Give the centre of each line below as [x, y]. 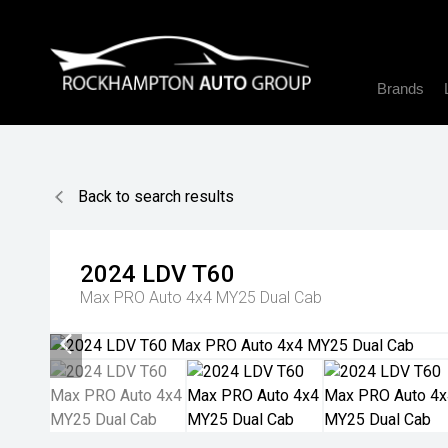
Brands [400, 88]
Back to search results [156, 196]
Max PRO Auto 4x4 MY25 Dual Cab [201, 297]
